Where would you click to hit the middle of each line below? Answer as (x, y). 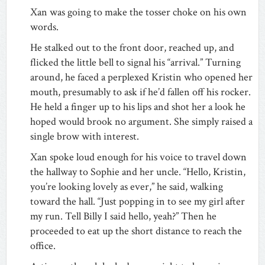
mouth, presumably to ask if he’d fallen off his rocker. (140, 92)
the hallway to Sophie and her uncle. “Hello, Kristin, (138, 172)
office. (43, 245)
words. (44, 27)
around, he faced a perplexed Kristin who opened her (141, 77)
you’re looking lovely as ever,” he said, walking (127, 186)
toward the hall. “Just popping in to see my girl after (138, 201)
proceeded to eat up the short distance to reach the (136, 231)
